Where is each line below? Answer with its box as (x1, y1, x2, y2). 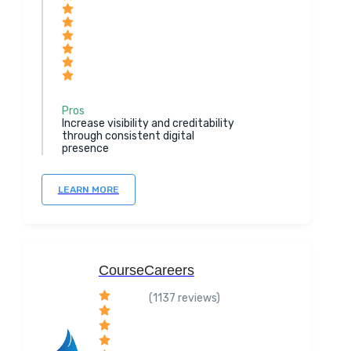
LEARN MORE (57, 184, 119, 195)
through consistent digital (61, 129, 194, 143)
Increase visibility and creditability (61, 117, 234, 130)
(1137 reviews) (148, 291, 220, 305)
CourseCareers (98, 262, 194, 278)
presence (61, 142, 109, 155)
